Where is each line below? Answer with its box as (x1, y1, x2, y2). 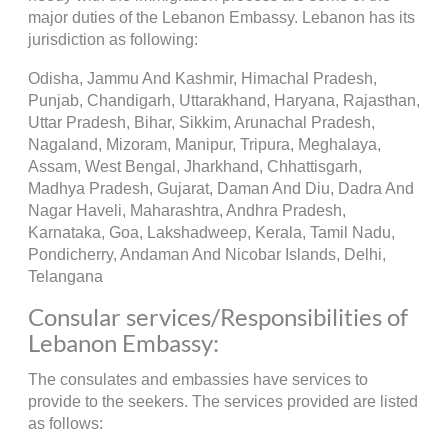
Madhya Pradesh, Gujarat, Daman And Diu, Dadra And (27, 179, 414, 197)
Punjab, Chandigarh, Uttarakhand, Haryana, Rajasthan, (27, 91, 420, 109)
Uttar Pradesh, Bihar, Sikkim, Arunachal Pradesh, (27, 113, 375, 131)
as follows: (27, 414, 103, 432)
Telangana (27, 267, 103, 285)
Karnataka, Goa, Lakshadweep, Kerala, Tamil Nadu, (27, 223, 395, 241)
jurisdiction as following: (27, 30, 198, 48)
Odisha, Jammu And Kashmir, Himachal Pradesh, (27, 69, 377, 87)
